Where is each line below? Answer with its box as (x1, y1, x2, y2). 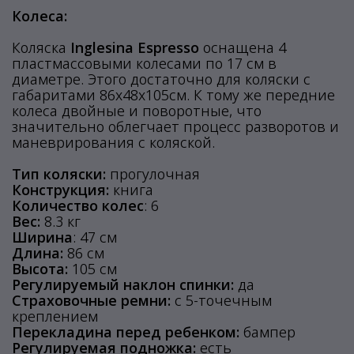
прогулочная (106, 164, 200, 183)
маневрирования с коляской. (12, 133, 215, 152)
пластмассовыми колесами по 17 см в (12, 54, 277, 73)
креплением (12, 307, 98, 326)
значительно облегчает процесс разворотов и (12, 117, 339, 136)
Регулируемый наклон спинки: (12, 275, 234, 294)
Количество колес (12, 196, 144, 215)
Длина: (12, 243, 63, 262)
